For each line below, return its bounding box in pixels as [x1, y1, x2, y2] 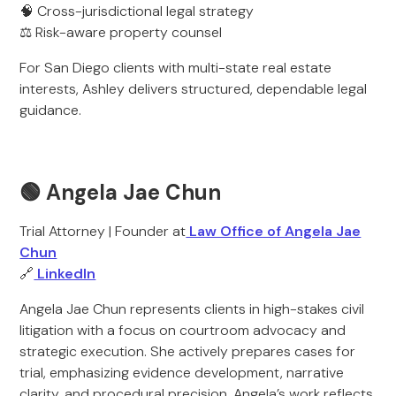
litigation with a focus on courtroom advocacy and [19, 321, 346, 339]
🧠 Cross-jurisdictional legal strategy [19, 2, 255, 20]
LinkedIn [34, 264, 96, 283]
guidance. [19, 101, 82, 119]
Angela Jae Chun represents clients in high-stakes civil [19, 300, 365, 318]
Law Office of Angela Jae [186, 222, 362, 240]
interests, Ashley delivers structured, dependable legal [19, 80, 368, 98]
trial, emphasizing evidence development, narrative [19, 363, 345, 382]
